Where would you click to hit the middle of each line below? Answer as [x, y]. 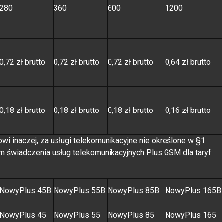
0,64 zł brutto [188, 62]
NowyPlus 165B [193, 190]
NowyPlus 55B [79, 190]
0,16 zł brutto [188, 110]
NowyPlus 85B [133, 190]
